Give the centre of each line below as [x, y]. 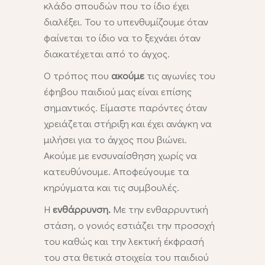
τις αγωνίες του [180, 76]
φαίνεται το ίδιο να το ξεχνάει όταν [122, 38]
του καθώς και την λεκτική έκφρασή [124, 241]
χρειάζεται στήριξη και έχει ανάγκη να [128, 124]
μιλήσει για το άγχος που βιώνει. [115, 140]
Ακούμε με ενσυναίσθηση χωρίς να [120, 156]
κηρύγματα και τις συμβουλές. [112, 188]
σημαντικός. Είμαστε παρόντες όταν [125, 108]
